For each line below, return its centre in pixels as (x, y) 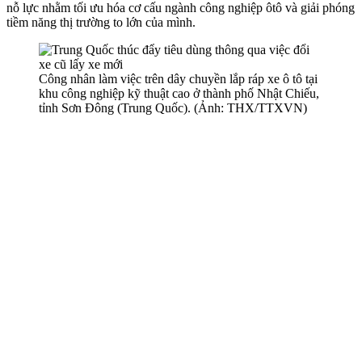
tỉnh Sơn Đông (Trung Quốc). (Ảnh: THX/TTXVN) (173, 107)
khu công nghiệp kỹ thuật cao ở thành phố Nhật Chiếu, (179, 93)
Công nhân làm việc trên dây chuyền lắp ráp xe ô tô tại (178, 78)
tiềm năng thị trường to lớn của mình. (101, 22)
